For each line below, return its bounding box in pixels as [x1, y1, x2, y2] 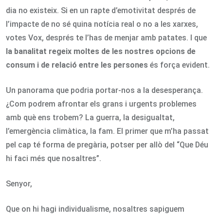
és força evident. [148, 60, 210, 70]
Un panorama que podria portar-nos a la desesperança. [6, 85, 203, 95]
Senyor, [6, 179, 34, 188]
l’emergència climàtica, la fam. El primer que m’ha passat [6, 126, 209, 136]
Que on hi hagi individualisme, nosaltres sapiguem [6, 204, 184, 214]
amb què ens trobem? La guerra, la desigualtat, [6, 112, 175, 122]
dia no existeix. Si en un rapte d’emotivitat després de [6, 5, 196, 15]
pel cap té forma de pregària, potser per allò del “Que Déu [6, 140, 208, 149]
